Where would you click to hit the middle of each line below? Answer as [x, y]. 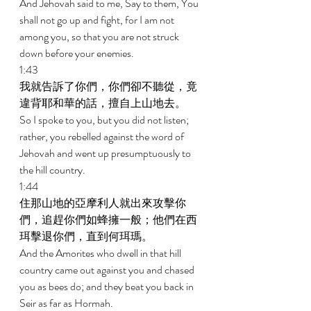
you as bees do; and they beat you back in [108, 286]
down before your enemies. [78, 53]
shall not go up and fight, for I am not [98, 20]
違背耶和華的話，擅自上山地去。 [104, 103]
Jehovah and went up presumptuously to [106, 153]
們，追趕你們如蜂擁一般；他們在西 [108, 220]
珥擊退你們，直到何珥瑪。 [87, 236]
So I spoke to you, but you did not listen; [105, 120]
